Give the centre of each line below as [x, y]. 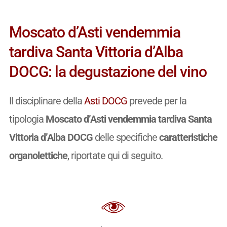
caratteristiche [188, 138]
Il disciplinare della [46, 101]
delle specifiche [126, 138]
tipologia [27, 119]
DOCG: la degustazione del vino [108, 72]
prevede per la [157, 101]
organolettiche [38, 156]
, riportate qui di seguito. [115, 156]
